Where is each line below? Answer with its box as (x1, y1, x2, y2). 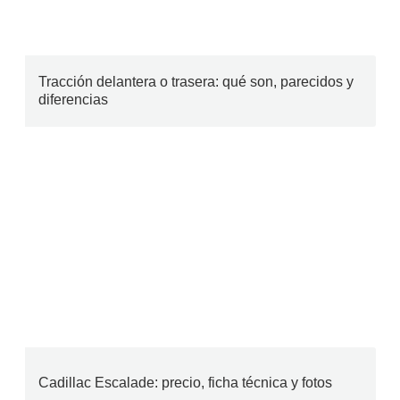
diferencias (37, 92, 108, 107)
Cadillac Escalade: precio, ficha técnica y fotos (37, 375, 332, 390)
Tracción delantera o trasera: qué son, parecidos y (37, 74, 354, 89)
